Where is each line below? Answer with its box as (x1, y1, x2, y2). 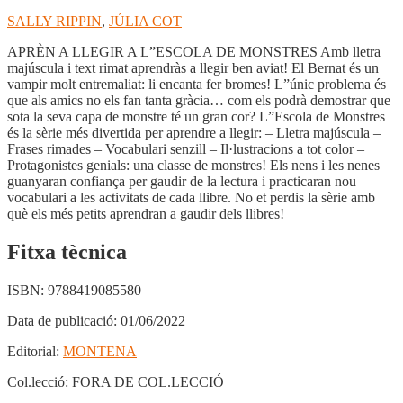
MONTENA (63, 344, 137, 360)
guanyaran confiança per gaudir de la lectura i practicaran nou (7, 174, 356, 190)
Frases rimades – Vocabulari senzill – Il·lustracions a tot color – (7, 141, 364, 157)
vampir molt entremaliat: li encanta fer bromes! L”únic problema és (7, 76, 386, 93)
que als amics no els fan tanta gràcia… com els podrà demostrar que (7, 93, 390, 109)
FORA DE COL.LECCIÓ (72, 374, 224, 390)
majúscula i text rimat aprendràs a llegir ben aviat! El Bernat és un (7, 60, 379, 76)
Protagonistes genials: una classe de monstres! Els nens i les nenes (7, 157, 380, 174)
